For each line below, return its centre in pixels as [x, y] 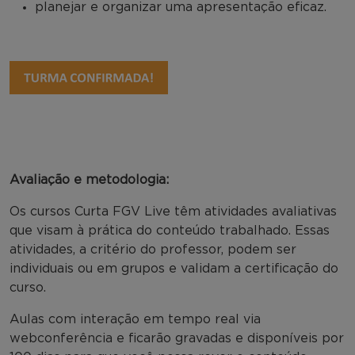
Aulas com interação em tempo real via [135, 319]
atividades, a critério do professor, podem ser [153, 249]
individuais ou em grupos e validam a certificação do [174, 268]
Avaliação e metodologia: [89, 179]
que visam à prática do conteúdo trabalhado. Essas [170, 230]
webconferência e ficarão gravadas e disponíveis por [177, 338]
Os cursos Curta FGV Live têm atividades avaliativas [173, 211]
